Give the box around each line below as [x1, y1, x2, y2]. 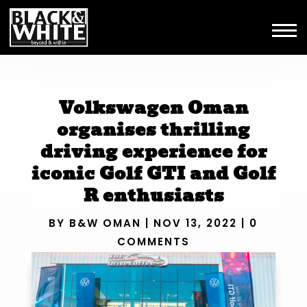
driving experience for [40, 137, 267, 165]
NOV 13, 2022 [153, 216, 238, 231]
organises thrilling [57, 115, 250, 143]
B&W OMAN [69, 216, 142, 231]
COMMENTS [116, 234, 190, 249]
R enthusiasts [83, 181, 224, 209]
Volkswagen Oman [58, 93, 249, 121]
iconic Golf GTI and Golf [31, 159, 276, 187]
